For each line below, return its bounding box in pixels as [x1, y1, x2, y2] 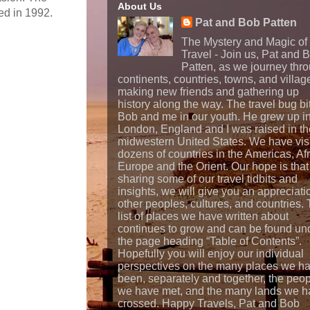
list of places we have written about [118, 210, 289, 223]
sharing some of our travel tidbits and [118, 173, 298, 185]
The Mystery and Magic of [181, 36, 307, 48]
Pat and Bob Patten [195, 17, 297, 29]
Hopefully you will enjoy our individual [118, 248, 304, 260]
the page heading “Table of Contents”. [118, 235, 302, 248]
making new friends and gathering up [118, 86, 299, 98]
